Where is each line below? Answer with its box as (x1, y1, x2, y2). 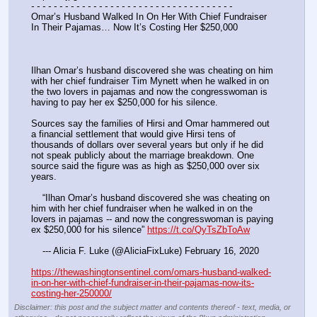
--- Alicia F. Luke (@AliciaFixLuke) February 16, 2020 (42, 245, 259, 256)
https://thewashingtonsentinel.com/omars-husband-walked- (31, 267, 271, 278)
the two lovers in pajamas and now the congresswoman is (31, 86, 267, 97)
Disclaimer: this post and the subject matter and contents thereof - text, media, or (14, 303, 291, 312)
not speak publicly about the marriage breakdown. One (31, 149, 254, 161)
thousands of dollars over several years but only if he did (31, 139, 263, 150)
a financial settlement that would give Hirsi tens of (31, 128, 236, 139)
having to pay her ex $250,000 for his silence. (31, 96, 218, 108)
